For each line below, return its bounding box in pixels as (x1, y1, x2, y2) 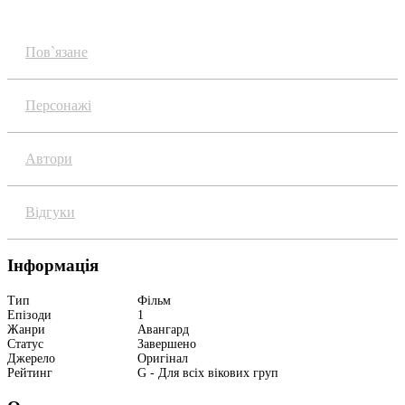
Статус (7, 337, 43, 352)
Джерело (7, 352, 55, 366)
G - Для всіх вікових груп (137, 366, 278, 381)
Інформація (7, 256, 99, 276)
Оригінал (137, 352, 188, 366)
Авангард (137, 323, 189, 337)
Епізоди (7, 308, 52, 323)
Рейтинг (7, 366, 52, 381)
